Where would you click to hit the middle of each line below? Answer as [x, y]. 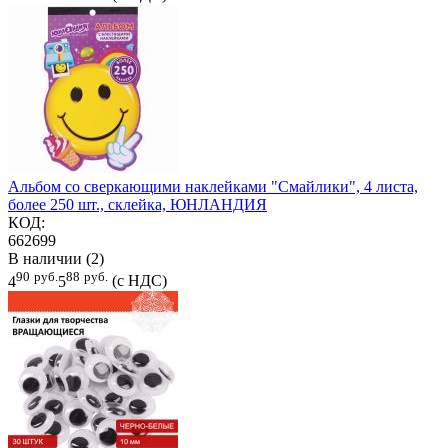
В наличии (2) [56, 259]
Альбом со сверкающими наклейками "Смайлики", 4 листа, [213, 187]
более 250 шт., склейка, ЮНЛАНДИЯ [137, 205]
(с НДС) [139, 281]
